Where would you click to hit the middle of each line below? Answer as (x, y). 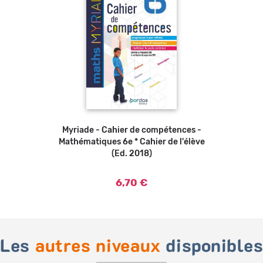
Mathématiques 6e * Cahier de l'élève (131, 142)
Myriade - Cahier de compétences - (131, 131)
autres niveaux (98, 247)
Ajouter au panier (131, 130)
